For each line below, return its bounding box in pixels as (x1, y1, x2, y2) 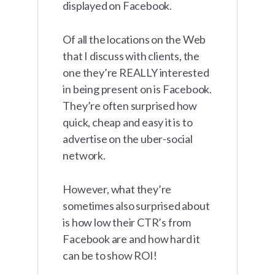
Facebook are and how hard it (63, 232, 200, 246)
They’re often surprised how (63, 99, 197, 113)
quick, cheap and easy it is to (63, 115, 193, 130)
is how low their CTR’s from (63, 215, 191, 230)
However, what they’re (63, 182, 172, 196)
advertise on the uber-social (63, 132, 193, 146)
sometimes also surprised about (63, 199, 210, 213)
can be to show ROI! (63, 249, 157, 263)
